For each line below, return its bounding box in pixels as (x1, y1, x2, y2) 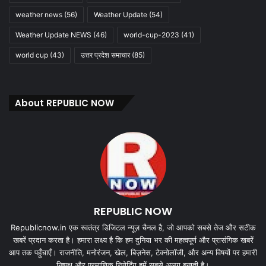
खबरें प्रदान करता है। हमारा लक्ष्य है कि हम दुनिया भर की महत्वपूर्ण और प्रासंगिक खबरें (12, 235, 254, 245)
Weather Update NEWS (15, 30, 91, 39)
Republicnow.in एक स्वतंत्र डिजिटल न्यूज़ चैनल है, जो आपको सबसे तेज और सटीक (10, 222, 256, 232)
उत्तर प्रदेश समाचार (81, 50, 130, 59)
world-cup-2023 (123, 30, 179, 39)
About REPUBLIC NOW (15, 96, 114, 109)
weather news (15, 9, 62, 19)
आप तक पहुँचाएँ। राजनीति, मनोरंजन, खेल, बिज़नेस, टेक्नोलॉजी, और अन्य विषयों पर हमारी (9, 247, 257, 257)
